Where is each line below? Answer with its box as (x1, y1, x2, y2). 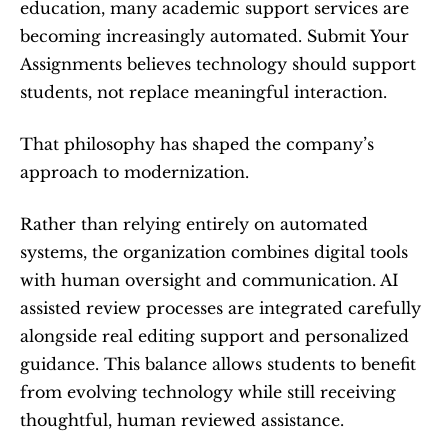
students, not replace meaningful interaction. (20, 82, 387, 102)
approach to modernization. (20, 162, 249, 182)
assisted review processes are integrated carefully (20, 298, 421, 318)
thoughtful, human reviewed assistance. (20, 410, 344, 430)
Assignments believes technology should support (20, 54, 416, 74)
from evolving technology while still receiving (20, 382, 396, 402)
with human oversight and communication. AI (20, 270, 399, 290)
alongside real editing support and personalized (20, 326, 409, 346)
